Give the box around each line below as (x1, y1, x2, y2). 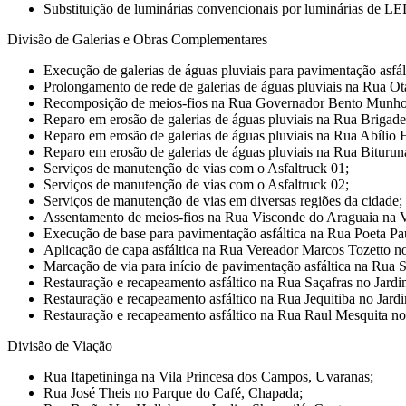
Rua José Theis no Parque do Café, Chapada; (43, 384, 303, 401)
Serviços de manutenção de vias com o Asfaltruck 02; (43, 176, 349, 192)
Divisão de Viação (7, 337, 112, 353)
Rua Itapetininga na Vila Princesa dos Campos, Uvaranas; (43, 368, 373, 384)
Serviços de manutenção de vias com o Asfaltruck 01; (43, 159, 349, 176)
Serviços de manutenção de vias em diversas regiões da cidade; (43, 192, 402, 208)
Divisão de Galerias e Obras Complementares (7, 31, 267, 47)
